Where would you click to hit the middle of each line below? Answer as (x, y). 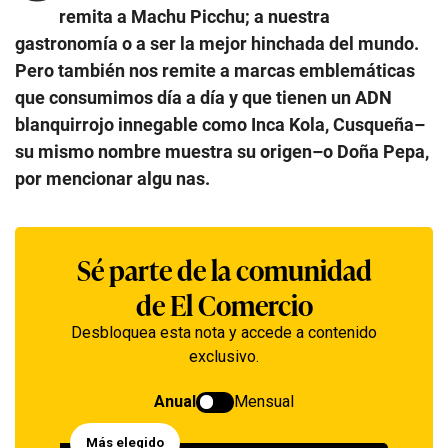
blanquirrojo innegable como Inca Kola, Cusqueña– (220, 124)
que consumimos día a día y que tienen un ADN (203, 97)
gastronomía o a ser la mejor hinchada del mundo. (217, 43)
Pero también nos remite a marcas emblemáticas (215, 70)
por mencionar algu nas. (112, 178)
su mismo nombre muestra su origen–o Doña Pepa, (222, 151)
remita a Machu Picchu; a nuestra (194, 16)
